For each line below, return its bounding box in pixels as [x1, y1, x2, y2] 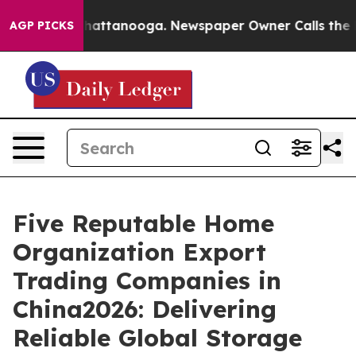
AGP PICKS [10, 18, 74, 33]
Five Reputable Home [13, 208, 274, 238]
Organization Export [13, 237, 266, 267]
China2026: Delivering [13, 294, 277, 324]
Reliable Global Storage [13, 323, 302, 353]
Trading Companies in [13, 265, 281, 296]
